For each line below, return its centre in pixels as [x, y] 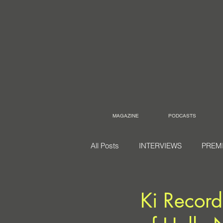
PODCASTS [182, 116]
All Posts [105, 146]
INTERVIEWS [160, 146]
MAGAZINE [126, 116]
